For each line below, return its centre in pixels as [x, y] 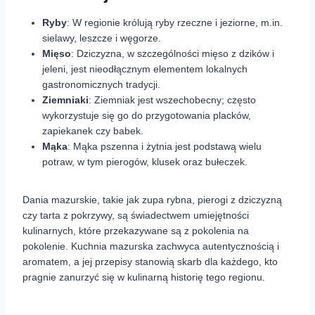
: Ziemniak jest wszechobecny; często [172, 100]
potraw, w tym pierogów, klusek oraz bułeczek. [145, 162]
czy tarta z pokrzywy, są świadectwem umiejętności [136, 216]
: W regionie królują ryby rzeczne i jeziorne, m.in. [175, 23]
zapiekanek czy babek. [93, 131]
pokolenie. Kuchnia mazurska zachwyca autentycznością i [151, 246]
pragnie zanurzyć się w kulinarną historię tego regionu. [144, 277]
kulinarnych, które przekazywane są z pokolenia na [136, 231]
